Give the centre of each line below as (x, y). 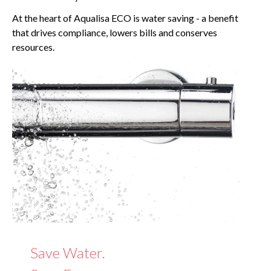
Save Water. (68, 253)
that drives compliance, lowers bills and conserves (115, 32)
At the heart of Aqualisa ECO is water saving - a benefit (125, 18)
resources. (33, 47)
